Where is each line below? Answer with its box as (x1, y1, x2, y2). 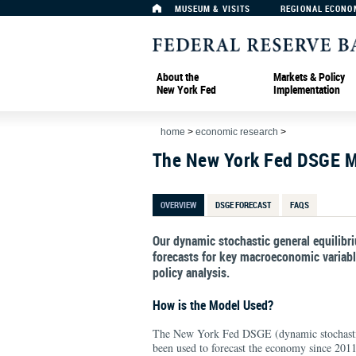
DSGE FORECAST (215, 199, 271, 211)
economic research (195, 126, 278, 137)
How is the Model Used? (153, 296, 273, 314)
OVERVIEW (161, 199, 196, 211)
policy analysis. (153, 264, 230, 281)
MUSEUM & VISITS (174, 2, 251, 14)
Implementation (273, 81, 340, 97)
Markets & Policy (273, 68, 345, 84)
